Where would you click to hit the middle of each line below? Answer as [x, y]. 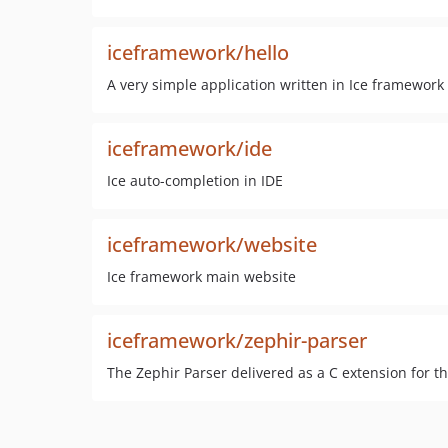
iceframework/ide [189, 148]
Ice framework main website [201, 276]
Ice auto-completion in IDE [195, 180]
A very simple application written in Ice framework [275, 84]
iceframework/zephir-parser [237, 340]
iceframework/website [212, 244]
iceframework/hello [198, 52]
